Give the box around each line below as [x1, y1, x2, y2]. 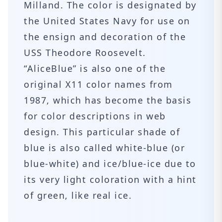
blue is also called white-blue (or [24, 142, 185, 154]
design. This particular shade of [24, 126, 180, 138]
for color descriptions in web [24, 110, 166, 122]
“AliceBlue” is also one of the [24, 62, 166, 74]
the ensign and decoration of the [24, 31, 186, 43]
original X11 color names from [24, 78, 173, 90]
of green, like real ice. [24, 189, 132, 201]
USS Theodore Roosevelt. [24, 47, 146, 58]
